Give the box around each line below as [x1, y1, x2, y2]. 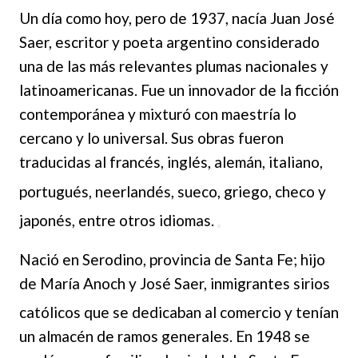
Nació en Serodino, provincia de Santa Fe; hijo [19, 249, 325, 268]
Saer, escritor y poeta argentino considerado [19, 33, 320, 52]
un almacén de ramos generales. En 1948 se [19, 327, 310, 346]
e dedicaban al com [120, 303, 247, 322]
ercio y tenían [247, 303, 339, 322]
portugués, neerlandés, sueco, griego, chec [19, 181, 306, 201]
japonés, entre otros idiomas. [19, 210, 214, 229]
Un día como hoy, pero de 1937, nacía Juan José [19, 9, 335, 28]
